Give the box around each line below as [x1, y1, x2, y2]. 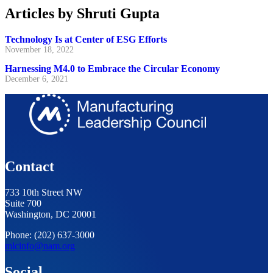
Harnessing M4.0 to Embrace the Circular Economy [5, 63, 220, 74]
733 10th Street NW [5, 186, 82, 197]
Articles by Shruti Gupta [5, 5, 160, 22]
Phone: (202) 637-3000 [5, 229, 94, 240]
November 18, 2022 [5, 45, 74, 55]
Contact [5, 158, 54, 174]
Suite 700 [5, 197, 41, 208]
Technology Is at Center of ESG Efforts [5, 34, 167, 45]
